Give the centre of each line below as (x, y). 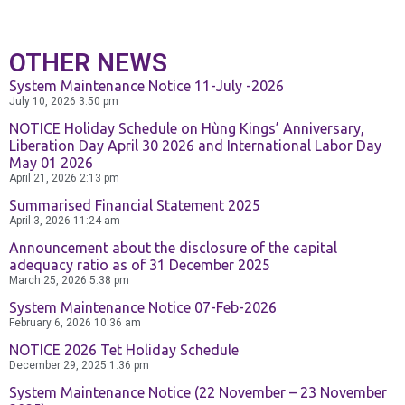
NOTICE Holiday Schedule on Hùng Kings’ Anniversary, (187, 129)
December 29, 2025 (59, 366)
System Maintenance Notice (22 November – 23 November (198, 393)
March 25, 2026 (49, 281)
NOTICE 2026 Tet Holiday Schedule (124, 350)
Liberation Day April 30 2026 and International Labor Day (195, 146)
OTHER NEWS (88, 63)
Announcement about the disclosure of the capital (173, 248)
